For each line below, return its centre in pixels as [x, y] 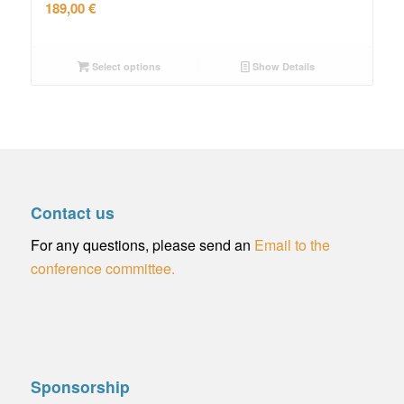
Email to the [292, 244]
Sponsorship [80, 387]
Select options [125, 67]
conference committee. [102, 268]
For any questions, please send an [142, 244]
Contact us [72, 213]
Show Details [283, 67]
